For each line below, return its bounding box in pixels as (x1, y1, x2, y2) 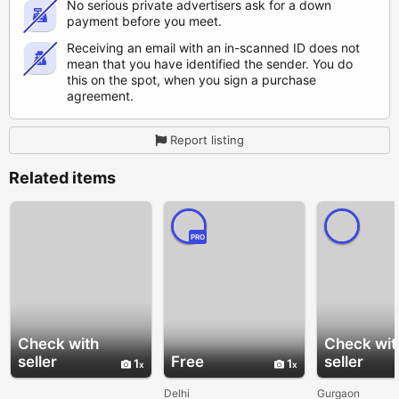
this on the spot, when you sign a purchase (67, 72, 316, 88)
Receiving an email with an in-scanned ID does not (67, 40, 360, 56)
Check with (18, 334, 99, 353)
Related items (9, 168, 116, 188)
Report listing (170, 133, 244, 148)
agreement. (67, 88, 134, 104)
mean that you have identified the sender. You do (67, 56, 353, 72)
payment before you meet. (67, 13, 222, 29)
